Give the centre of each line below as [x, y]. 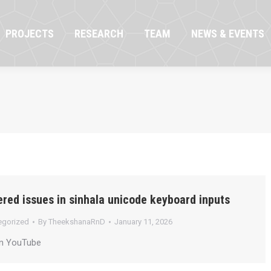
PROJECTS [30, 33]
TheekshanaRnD [77, 222]
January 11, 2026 [143, 222]
